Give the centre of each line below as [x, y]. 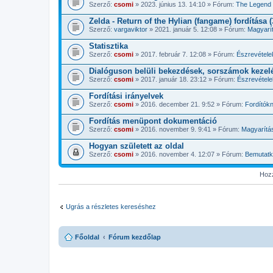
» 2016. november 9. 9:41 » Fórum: [187, 129]
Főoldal [87, 237]
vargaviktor [131, 29]
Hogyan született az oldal [136, 146]
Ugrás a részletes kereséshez [111, 206]
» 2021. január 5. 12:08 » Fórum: [197, 29]
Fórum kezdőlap [135, 237]
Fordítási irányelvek [126, 96]
